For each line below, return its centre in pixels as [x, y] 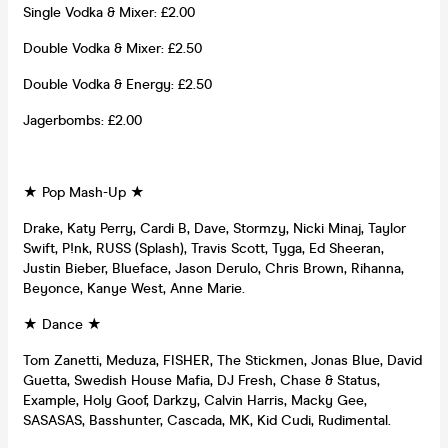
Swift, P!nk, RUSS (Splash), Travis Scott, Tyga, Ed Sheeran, [203, 248]
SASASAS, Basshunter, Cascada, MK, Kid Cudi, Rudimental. [207, 420]
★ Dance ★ [62, 324]
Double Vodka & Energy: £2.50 [117, 84]
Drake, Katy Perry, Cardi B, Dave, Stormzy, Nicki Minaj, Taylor [214, 228]
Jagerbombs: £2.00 [82, 120]
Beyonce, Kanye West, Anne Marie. [134, 288]
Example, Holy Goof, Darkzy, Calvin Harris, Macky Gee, [195, 400]
